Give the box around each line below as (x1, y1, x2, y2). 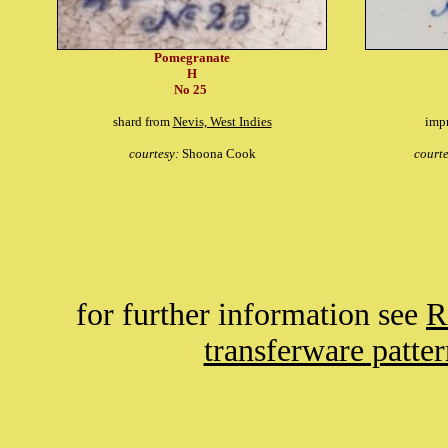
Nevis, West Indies (172, 114, 272, 129)
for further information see (76, 297, 426, 332)
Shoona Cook (181, 146, 256, 161)
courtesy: (128, 146, 182, 161)
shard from (112, 114, 173, 129)
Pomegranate (154, 50, 230, 65)
